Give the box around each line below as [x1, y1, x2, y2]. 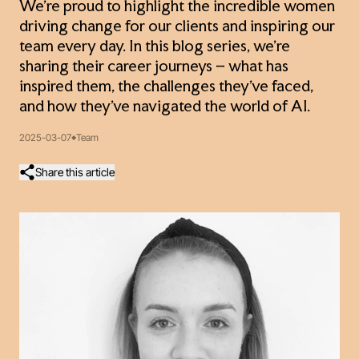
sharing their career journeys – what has [19, 60, 288, 75]
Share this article [35, 164, 115, 179]
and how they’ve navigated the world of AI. [19, 100, 310, 115]
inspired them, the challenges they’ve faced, [19, 80, 313, 95]
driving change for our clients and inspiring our [19, 20, 335, 34]
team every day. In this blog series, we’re [19, 40, 290, 54]
